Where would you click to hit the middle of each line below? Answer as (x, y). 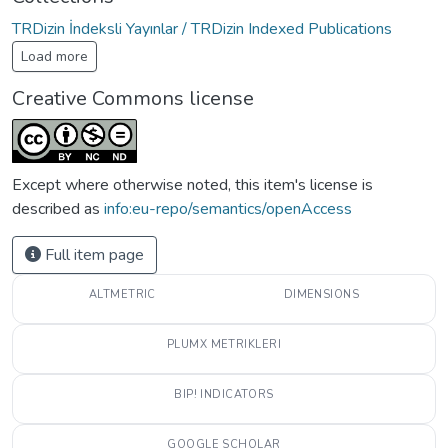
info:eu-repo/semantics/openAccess (228, 208)
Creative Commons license (133, 98)
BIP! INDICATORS (224, 394)
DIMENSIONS (321, 294)
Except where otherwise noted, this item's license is (192, 184)
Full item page (92, 254)
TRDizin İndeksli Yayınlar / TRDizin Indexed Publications (202, 28)
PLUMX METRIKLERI (224, 344)
